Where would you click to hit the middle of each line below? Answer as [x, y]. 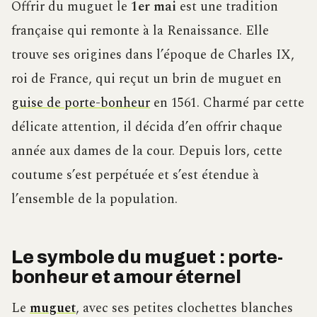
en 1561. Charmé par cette [227, 103]
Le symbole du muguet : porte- [147, 258]
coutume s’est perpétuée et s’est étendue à [135, 175]
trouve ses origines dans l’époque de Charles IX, [153, 55]
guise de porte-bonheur [81, 103]
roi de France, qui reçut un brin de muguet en [146, 79]
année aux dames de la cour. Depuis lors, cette [147, 151]
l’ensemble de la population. [94, 200]
